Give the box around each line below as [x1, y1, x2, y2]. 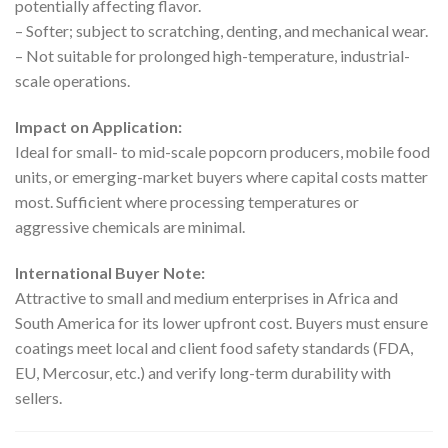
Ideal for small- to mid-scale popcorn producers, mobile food [15, 142, 430, 162]
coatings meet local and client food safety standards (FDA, [15, 337, 413, 357]
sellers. [15, 387, 62, 407]
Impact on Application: [15, 117, 182, 137]
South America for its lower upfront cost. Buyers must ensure [15, 312, 428, 332]
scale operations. [15, 71, 130, 91]
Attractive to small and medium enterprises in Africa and [15, 287, 398, 307]
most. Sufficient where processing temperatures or [15, 192, 359, 212]
